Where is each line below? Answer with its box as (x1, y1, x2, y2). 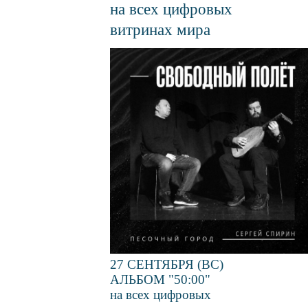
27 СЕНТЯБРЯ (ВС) (110, 256, 223, 272)
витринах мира (110, 21, 210, 39)
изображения (110, 63, 183, 78)
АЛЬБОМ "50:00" (110, 272, 210, 287)
